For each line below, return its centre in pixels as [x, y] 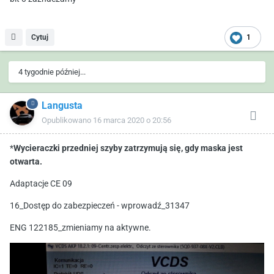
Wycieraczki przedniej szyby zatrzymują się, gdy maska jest [128, 149]
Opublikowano [67, 121]
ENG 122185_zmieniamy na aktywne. [80, 228]
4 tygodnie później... [52, 73]
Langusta [62, 106]
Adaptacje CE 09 [41, 184]
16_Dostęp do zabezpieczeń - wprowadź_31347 [100, 206]
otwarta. [26, 162]
